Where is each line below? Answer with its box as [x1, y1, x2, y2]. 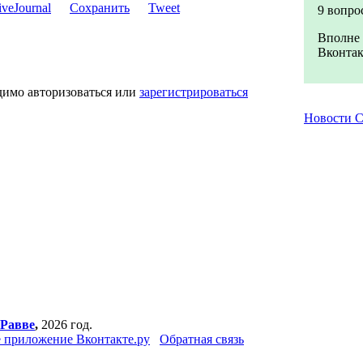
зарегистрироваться [139, 85, 248, 99]
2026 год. [38, 318, 92, 331]
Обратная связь [160, 332, 244, 346]
